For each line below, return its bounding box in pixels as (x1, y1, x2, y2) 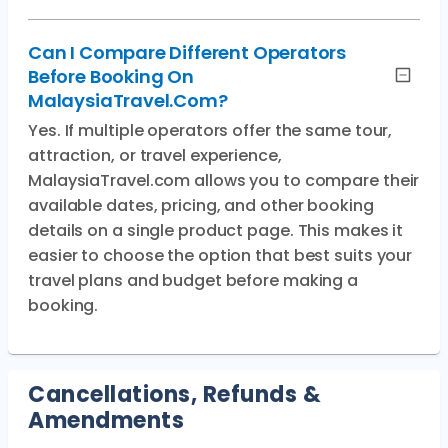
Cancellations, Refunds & (28, 379, 321, 410)
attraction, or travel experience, (28, 144, 282, 167)
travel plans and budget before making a (28, 269, 359, 292)
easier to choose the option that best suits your (28, 244, 413, 267)
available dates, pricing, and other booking (28, 194, 374, 217)
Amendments (28, 405, 184, 436)
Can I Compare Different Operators (28, 40, 347, 65)
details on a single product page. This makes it (28, 219, 404, 242)
